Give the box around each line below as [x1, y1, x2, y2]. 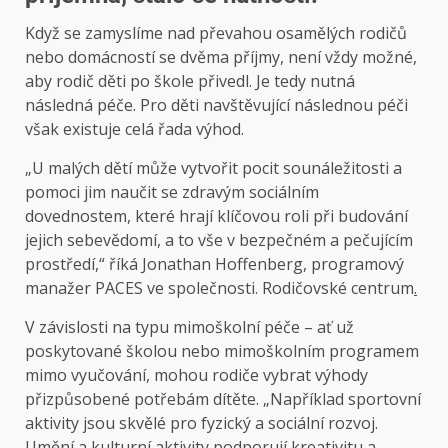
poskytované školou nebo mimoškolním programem [25, 340, 419, 363]
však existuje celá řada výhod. [25, 118, 244, 141]
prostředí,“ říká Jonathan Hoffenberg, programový [25, 253, 404, 276]
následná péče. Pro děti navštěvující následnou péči [25, 94, 408, 117]
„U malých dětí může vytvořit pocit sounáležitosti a [25, 157, 402, 180]
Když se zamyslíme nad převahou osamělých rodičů [25, 22, 407, 45]
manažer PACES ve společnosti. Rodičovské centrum [25, 277, 414, 300]
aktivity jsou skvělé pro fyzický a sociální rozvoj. [25, 412, 378, 435]
